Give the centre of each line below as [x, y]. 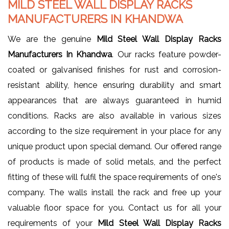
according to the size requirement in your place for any [114, 131]
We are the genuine [52, 39]
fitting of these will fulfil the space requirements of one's [114, 177]
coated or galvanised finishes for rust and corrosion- [114, 70]
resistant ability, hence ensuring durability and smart [114, 85]
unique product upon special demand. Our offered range [114, 147]
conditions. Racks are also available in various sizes [114, 116]
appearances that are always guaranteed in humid [114, 101]
